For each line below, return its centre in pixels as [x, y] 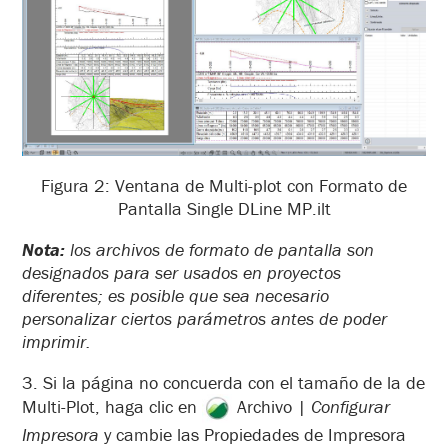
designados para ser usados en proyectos [181, 273]
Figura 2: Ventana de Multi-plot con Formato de [224, 186]
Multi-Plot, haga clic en [112, 407]
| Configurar [343, 407]
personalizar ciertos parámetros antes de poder [204, 319]
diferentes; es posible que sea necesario [175, 296]
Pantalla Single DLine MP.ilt [224, 209]
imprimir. [56, 342]
